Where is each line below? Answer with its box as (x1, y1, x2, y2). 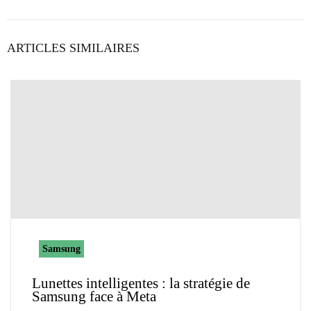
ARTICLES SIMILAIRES (7, 41, 140, 56)
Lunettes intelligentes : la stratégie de (32, 275, 250, 292)
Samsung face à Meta (32, 288, 156, 305)
